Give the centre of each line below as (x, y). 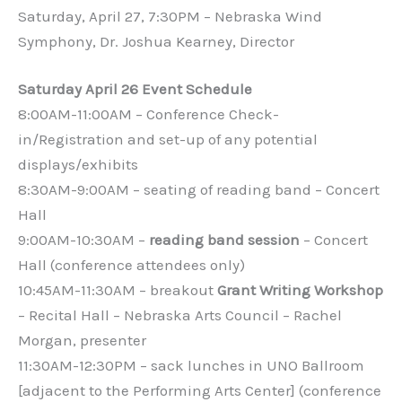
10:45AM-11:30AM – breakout (118, 290)
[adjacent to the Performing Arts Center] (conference (200, 391)
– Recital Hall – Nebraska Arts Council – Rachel (180, 315)
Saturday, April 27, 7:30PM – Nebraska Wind (170, 16)
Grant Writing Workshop (300, 290)
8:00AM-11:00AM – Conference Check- (149, 114)
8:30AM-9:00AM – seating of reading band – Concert (199, 190)
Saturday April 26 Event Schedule (135, 89)
